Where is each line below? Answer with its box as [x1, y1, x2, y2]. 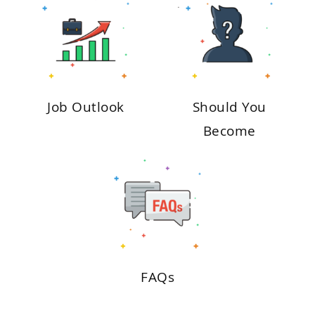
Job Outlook [47, 97, 124, 116]
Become [202, 121, 256, 140]
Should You [192, 97, 266, 116]
